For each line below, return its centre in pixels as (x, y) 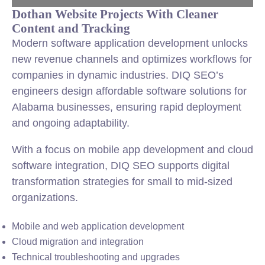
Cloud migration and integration (78, 242)
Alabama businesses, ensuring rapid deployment (127, 107)
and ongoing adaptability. (71, 123)
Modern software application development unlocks (130, 43)
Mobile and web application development (98, 226)
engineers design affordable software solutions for (129, 91)
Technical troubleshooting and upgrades (96, 257)
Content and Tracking (71, 28)
